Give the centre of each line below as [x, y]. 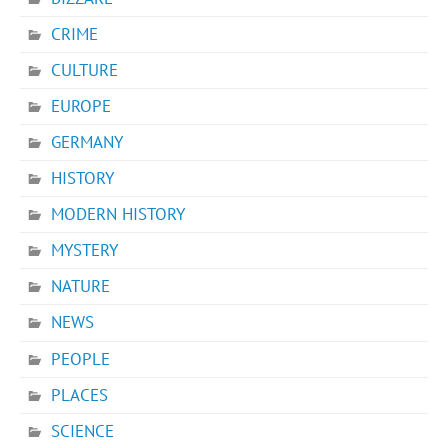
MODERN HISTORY [118, 214]
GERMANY [87, 142]
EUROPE [81, 106]
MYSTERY [85, 250]
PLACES [80, 394]
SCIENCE [83, 430]
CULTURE [85, 70]
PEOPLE [81, 358]
